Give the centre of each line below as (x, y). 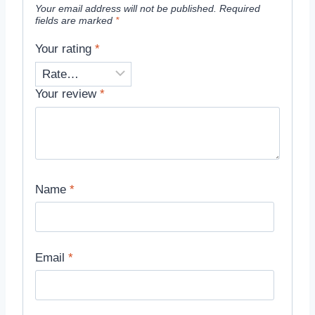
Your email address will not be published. (126, 9)
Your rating (65, 49)
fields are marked (75, 21)
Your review (67, 94)
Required (240, 9)
